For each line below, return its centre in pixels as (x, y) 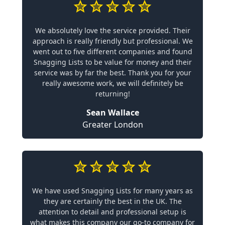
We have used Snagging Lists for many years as (113, 191)
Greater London (113, 125)
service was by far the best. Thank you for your (113, 73)
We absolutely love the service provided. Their (113, 30)
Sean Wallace (113, 113)
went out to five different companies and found (113, 51)
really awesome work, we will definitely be (113, 83)
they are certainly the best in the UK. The (113, 201)
